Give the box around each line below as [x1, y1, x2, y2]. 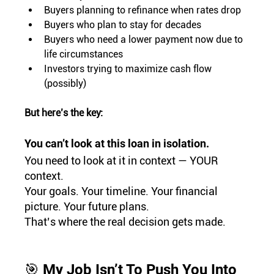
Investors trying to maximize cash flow [44, 63, 215, 75]
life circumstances [44, 48, 124, 61]
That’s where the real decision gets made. [24, 215, 226, 229]
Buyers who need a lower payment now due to [44, 34, 246, 46]
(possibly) [44, 78, 87, 90]
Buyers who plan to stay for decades [44, 19, 202, 31]
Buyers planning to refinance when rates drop [44, 4, 242, 17]
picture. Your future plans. [24, 200, 150, 213]
